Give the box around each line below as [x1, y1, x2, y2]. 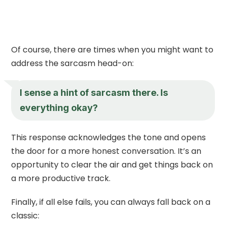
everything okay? [20, 102, 98, 113]
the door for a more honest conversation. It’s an [11, 145, 202, 157]
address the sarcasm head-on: [11, 57, 134, 69]
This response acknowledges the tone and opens [11, 131, 206, 143]
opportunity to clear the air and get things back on [11, 158, 213, 171]
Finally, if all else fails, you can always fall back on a [11, 196, 211, 208]
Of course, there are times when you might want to [11, 43, 214, 55]
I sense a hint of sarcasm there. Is [20, 87, 168, 98]
